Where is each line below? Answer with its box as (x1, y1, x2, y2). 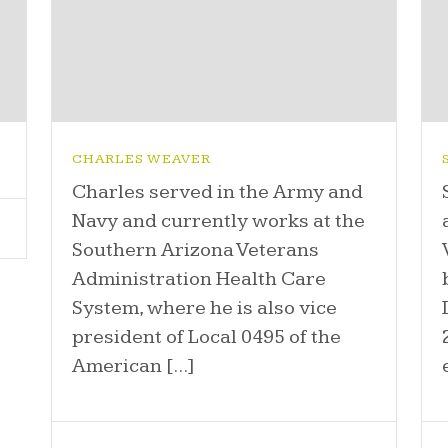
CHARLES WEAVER (71, 151, 211, 168)
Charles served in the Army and (71, 180, 363, 205)
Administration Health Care (71, 267, 326, 292)
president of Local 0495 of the (71, 325, 341, 350)
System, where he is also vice (71, 296, 337, 321)
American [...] (71, 354, 195, 379)
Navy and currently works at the (71, 209, 365, 234)
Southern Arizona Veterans (71, 238, 319, 263)
